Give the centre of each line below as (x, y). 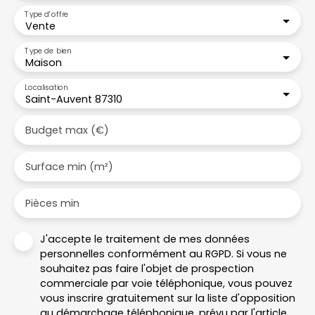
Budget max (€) (67, 130)
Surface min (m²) (69, 166)
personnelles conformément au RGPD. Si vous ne (163, 253)
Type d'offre (47, 14)
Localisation (46, 87)
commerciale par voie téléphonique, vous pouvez (166, 283)
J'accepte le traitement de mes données (145, 239)
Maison (44, 62)
